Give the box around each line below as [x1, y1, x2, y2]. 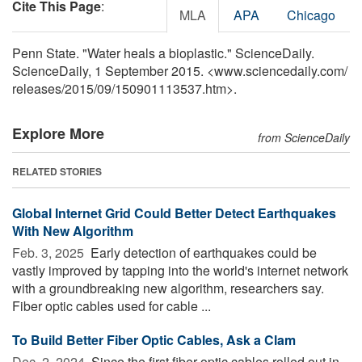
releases [12, 78, 61, 98]
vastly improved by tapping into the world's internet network [12, 260, 348, 280]
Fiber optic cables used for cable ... [12, 296, 211, 315]
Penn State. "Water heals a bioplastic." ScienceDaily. [12, 43, 314, 62]
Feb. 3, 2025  [12, 242, 87, 262]
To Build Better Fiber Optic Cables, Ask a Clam [12, 330, 296, 349]
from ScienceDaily [258, 128, 350, 145]
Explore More [12, 122, 104, 144]
